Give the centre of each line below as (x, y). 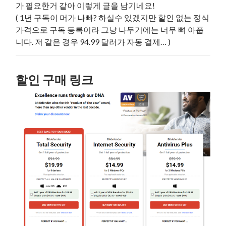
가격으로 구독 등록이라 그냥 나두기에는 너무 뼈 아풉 (110, 30)
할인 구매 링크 (55, 80)
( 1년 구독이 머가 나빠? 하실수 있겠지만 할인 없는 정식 (113, 18)
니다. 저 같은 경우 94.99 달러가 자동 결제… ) (93, 42)
